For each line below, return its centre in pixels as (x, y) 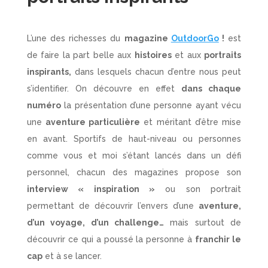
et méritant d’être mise (191, 122)
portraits (223, 55)
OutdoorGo (195, 38)
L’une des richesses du (75, 38)
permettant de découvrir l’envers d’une (113, 205)
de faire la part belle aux (80, 55)
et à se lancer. (72, 256)
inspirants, (49, 71)
